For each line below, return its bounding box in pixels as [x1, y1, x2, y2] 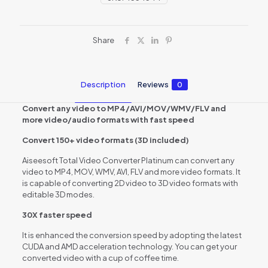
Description [80, 79, 126, 89]
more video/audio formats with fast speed [22, 114, 194, 124]
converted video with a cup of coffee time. [22, 252, 179, 263]
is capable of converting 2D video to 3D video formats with [22, 178, 238, 188]
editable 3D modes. [22, 189, 95, 199]
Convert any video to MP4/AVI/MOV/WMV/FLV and [22, 103, 226, 113]
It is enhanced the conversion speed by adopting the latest [22, 230, 242, 240]
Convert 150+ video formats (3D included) [22, 135, 189, 145]
